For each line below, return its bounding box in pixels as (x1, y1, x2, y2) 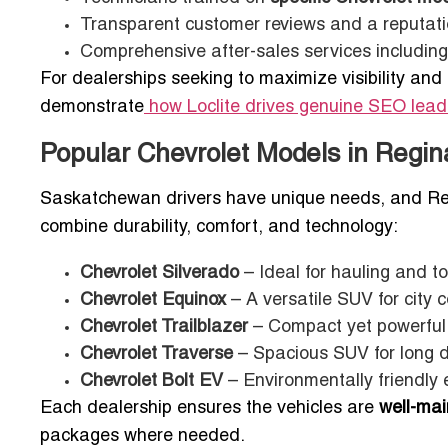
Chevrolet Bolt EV (80, 373, 223, 391)
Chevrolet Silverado (80, 265, 239, 283)
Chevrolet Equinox (80, 292, 226, 310)
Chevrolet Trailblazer (80, 319, 248, 337)
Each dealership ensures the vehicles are (40, 400, 379, 418)
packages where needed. (40, 428, 245, 446)
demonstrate (40, 99, 144, 117)
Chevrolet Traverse (80, 346, 233, 364)
